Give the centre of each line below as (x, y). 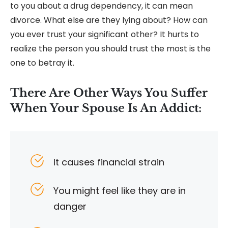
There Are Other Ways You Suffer (109, 93)
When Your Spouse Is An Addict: (106, 108)
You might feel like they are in (120, 191)
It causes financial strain (109, 162)
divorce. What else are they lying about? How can (109, 20)
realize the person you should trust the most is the (110, 49)
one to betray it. (42, 63)
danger (70, 207)
